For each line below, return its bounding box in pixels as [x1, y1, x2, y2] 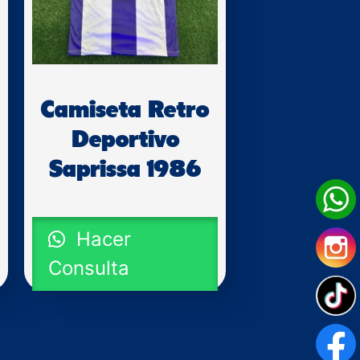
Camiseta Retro [41, 99, 210, 122]
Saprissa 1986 [49, 158, 202, 182]
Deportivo [71, 129, 179, 152]
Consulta [48, 256, 130, 280]
